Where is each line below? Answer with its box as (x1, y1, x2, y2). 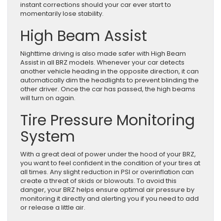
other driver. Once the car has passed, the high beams (20, 84, 195, 94)
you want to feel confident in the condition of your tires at (20, 158, 200, 168)
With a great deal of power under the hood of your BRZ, (20, 149, 196, 159)
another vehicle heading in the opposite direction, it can (20, 66, 199, 76)
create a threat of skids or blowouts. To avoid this (20, 176, 177, 185)
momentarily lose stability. (20, 8, 105, 18)
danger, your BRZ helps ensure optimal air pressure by (20, 184, 194, 194)
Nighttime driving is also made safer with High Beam (20, 48, 186, 58)
